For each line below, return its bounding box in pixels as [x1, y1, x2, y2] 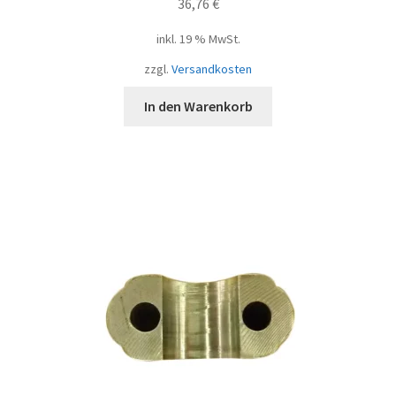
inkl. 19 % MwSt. [156, 30, 240, 47]
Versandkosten [171, 60, 252, 77]
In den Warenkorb [143, 96, 253, 115]
